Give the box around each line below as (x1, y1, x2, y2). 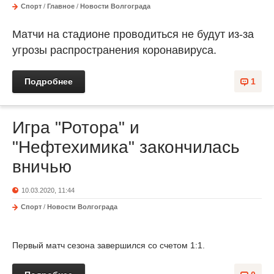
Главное (47, 2, 75, 10)
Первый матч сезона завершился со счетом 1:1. (12, 240, 205, 250)
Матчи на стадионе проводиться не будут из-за (12, 28, 254, 40)
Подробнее (24, 76, 73, 86)
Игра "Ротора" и (12, 118, 139, 137)
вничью (12, 157, 72, 176)
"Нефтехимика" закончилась (12, 138, 240, 157)
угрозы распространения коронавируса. (12, 44, 220, 56)
